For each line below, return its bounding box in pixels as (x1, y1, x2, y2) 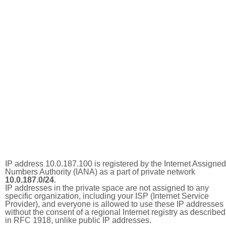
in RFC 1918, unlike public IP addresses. (5, 216, 151, 224)
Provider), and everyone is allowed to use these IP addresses (5, 200, 223, 208)
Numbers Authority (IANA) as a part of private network (5, 167, 195, 176)
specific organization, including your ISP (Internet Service (5, 192, 209, 200)
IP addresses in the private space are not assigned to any (5, 184, 209, 192)
